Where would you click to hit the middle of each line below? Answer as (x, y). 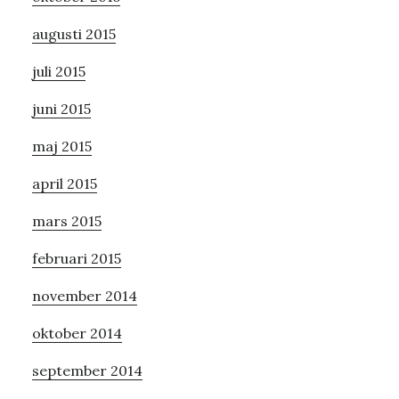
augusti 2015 (73, 33)
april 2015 (64, 183)
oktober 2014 (77, 333)
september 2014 (87, 370)
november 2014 (84, 295)
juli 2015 (58, 71)
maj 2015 (61, 146)
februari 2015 (76, 258)
